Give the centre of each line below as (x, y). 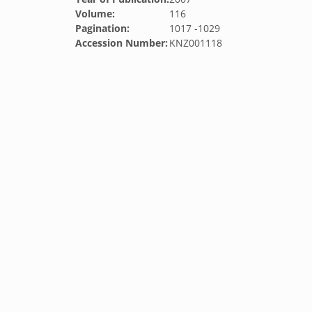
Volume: (95, 14)
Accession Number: (122, 43)
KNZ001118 (196, 43)
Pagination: (102, 28)
